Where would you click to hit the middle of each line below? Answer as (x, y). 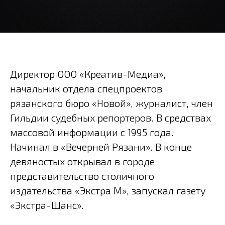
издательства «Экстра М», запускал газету (108, 190)
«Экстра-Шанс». (47, 205)
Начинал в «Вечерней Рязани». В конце (101, 147)
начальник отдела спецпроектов (86, 88)
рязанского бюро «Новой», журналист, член (111, 103)
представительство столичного (82, 176)
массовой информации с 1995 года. (92, 132)
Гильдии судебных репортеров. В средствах (110, 118)
